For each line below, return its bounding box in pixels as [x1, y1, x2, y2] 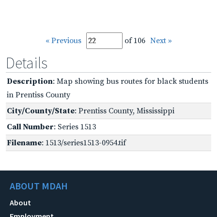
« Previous [45, 35, 81, 46]
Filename [7, 138, 42, 148]
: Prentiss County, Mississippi [75, 106, 174, 116]
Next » [150, 35, 172, 46]
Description [7, 76, 53, 86]
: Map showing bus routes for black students [53, 76, 208, 86]
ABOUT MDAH [10, 179, 68, 192]
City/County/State [7, 106, 75, 116]
